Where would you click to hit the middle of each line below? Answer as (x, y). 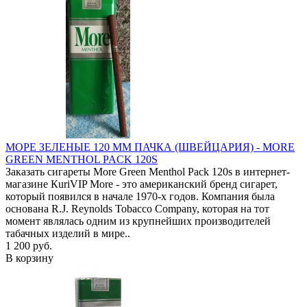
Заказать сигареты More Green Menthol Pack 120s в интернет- (148, 171)
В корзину (29, 258)
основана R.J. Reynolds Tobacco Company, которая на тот (137, 208)
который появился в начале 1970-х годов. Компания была (140, 196)
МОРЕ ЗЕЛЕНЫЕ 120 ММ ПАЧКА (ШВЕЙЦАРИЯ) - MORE (150, 147)
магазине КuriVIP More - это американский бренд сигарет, (142, 184)
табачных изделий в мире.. (68, 233)
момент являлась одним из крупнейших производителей (138, 221)
